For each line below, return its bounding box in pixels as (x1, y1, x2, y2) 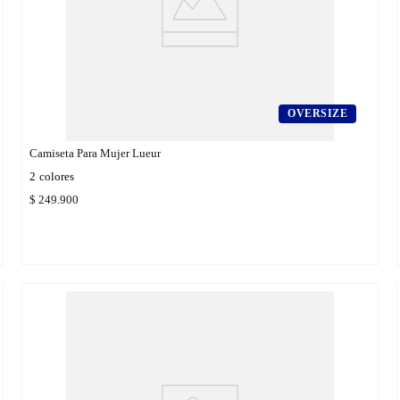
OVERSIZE (287, 106, 347, 120)
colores (39, 169, 74, 183)
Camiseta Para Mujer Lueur (29, 146, 161, 160)
